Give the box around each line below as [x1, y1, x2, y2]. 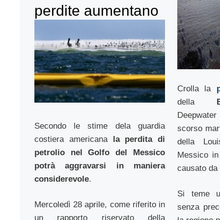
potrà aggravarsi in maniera [34, 161, 165, 170]
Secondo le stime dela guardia [34, 121, 165, 131]
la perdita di [112, 134, 165, 144]
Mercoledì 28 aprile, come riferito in [34, 200, 165, 210]
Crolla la [177, 83, 217, 93]
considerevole [34, 174, 89, 184]
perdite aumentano [34, 2, 159, 19]
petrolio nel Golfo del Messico [34, 147, 165, 157]
